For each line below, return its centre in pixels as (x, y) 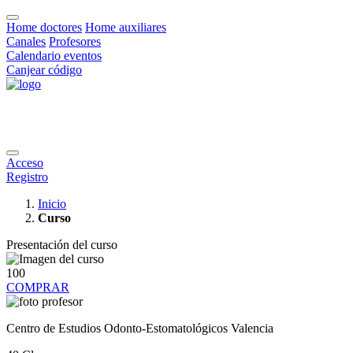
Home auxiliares (126, 27)
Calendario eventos (54, 56)
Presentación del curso (62, 245)
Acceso (25, 163)
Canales (26, 41)
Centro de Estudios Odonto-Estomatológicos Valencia (140, 328)
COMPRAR (38, 287)
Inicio (52, 204)
